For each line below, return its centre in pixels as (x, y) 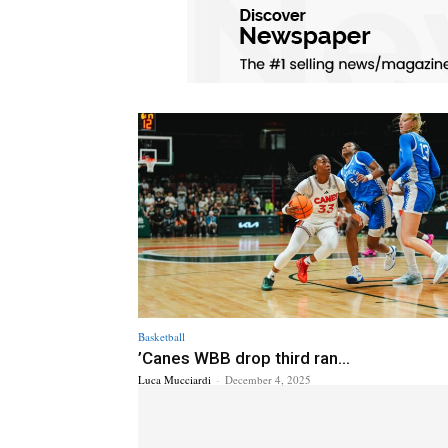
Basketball (161, 336)
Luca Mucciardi (174, 379)
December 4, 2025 (268, 379)
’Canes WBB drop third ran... (244, 357)
